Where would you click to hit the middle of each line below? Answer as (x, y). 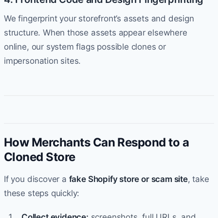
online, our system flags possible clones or (85, 46)
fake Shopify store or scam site (128, 179)
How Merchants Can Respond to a (97, 142)
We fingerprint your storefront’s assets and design (99, 18)
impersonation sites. (43, 61)
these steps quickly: (42, 193)
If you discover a (36, 179)
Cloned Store (40, 157)
